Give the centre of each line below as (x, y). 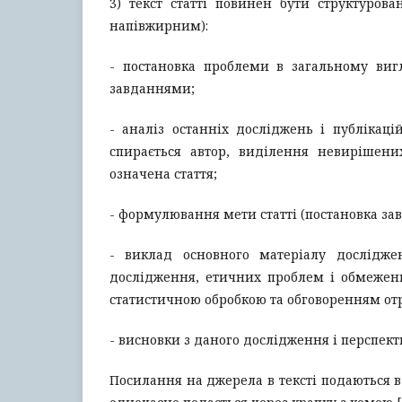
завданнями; (152, 88)
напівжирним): (159, 26)
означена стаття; (163, 174)
